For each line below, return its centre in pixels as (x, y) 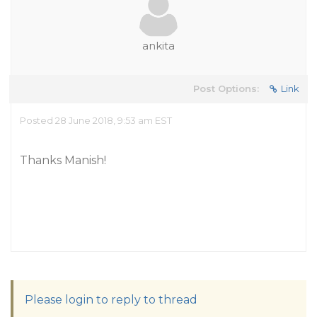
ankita (158, 46)
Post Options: (226, 88)
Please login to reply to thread (111, 300)
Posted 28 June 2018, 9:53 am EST (96, 120)
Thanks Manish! (63, 160)
